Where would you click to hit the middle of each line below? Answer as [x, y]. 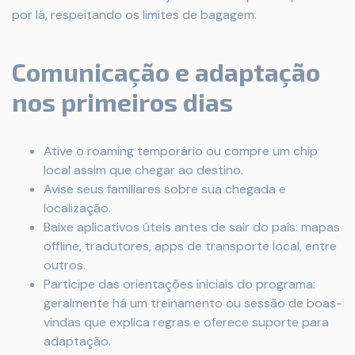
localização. [77, 208]
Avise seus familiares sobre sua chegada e [165, 189]
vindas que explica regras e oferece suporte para [186, 322]
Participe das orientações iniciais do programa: [179, 284]
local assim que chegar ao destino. [143, 170]
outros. [65, 265]
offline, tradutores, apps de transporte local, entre [190, 246]
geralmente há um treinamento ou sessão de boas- [193, 303]
